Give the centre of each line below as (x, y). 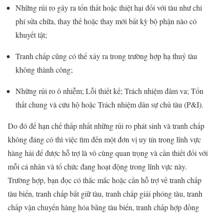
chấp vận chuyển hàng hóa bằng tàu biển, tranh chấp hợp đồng (103, 207)
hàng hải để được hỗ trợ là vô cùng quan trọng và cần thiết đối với (108, 153)
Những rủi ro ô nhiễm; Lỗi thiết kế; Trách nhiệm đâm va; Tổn (109, 91)
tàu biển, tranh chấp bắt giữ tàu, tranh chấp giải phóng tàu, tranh (105, 193)
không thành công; (44, 69)
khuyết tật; (31, 34)
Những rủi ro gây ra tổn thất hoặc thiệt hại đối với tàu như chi (109, 7)
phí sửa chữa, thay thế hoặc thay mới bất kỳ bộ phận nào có (106, 21)
